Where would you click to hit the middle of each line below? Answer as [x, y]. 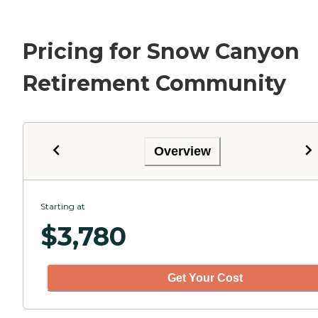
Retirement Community [154, 84]
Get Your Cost [205, 278]
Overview [182, 151]
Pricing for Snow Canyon [161, 52]
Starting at [63, 207]
